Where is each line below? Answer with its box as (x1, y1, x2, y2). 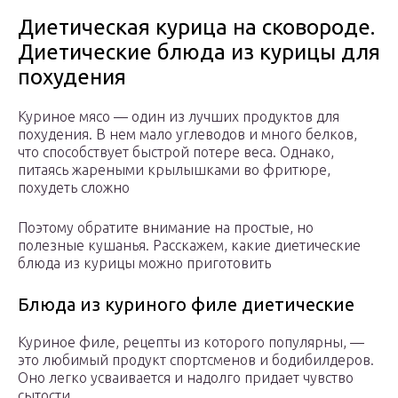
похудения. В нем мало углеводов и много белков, (18, 126, 357, 143)
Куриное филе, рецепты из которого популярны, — (18, 334, 364, 351)
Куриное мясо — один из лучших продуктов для (18, 108, 339, 125)
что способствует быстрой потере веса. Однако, (18, 144, 334, 161)
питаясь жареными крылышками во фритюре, (18, 162, 330, 179)
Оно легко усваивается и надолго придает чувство (18, 370, 354, 386)
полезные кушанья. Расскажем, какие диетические (18, 237, 361, 254)
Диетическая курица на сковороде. (18, 15, 375, 40)
